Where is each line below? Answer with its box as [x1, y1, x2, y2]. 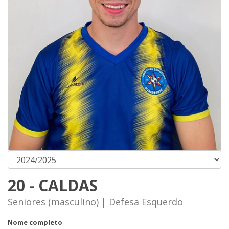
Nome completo [8, 218, 62, 227]
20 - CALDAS [8, 175, 98, 196]
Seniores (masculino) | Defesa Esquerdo [8, 196, 183, 209]
